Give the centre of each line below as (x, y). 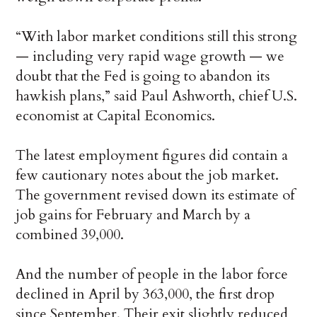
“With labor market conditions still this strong (157, 37)
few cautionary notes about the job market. (148, 175)
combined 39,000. (70, 235)
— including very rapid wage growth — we (150, 57)
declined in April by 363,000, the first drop (145, 294)
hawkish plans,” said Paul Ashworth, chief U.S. (157, 96)
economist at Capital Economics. (116, 116)
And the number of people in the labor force (152, 275)
